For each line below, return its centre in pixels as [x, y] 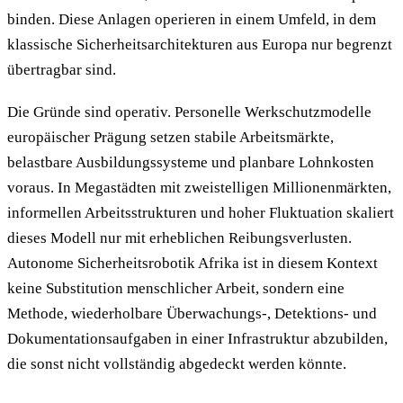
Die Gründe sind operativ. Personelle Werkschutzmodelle [189, 112]
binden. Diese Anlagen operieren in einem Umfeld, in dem [192, 20]
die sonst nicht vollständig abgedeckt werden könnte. [177, 363]
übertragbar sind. [62, 70]
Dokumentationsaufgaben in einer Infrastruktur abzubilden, [197, 338]
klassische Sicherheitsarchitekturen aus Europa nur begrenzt [200, 45]
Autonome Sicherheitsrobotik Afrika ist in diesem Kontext [193, 263]
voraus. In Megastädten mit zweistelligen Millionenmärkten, [199, 187]
